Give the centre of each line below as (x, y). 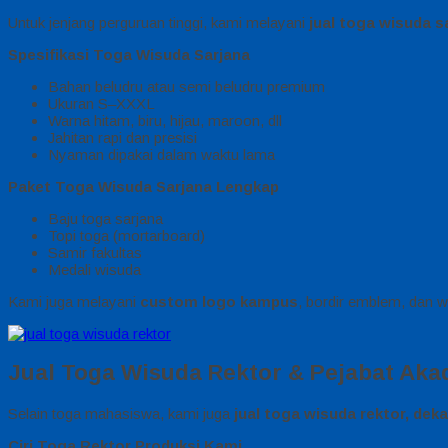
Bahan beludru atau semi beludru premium (186, 86)
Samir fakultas (95, 252)
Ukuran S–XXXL (101, 103)
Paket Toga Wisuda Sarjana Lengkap (143, 186)
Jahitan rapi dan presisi (122, 137)
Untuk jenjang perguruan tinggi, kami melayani (158, 22)
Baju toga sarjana (105, 218)
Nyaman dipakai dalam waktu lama (161, 154)
